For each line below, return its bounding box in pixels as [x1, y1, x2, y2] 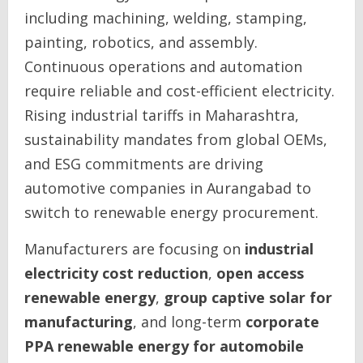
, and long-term [133, 312, 246, 331]
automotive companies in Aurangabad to [24, 178, 311, 198]
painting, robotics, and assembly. [24, 32, 258, 52]
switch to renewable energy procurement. [24, 203, 318, 222]
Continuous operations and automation [24, 57, 302, 76]
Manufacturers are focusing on [24, 239, 245, 258]
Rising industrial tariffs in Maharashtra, [24, 105, 299, 125]
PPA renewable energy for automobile [24, 336, 304, 356]
